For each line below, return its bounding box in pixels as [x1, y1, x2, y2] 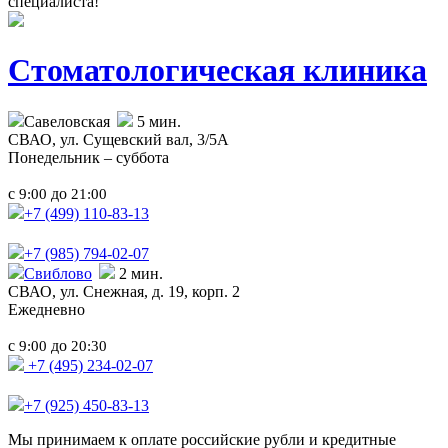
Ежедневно [8, 300, 85, 318]
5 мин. [133, 112, 181, 130]
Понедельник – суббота [8, 148, 169, 166]
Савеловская [24, 112, 110, 130]
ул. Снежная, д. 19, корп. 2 [60, 282, 240, 300]
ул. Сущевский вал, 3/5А [60, 130, 229, 148]
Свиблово [24, 264, 92, 282]
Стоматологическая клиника [8, 52, 427, 89]
